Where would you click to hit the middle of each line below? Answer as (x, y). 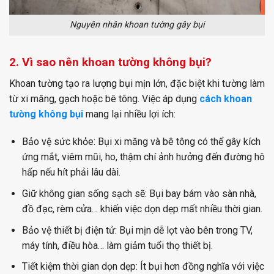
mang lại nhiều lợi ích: (129, 114)
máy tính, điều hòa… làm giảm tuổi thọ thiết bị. (117, 245)
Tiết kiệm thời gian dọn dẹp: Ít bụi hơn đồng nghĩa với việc (143, 267)
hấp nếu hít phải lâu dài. (71, 172)
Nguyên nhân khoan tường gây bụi (137, 25)
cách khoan (226, 98)
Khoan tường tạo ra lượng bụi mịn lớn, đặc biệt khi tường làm (137, 83)
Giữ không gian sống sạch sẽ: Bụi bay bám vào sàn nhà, (139, 194)
